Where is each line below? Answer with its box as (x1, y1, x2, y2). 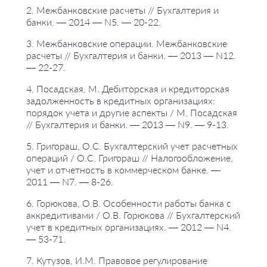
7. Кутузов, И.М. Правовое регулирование (26, 254, 207, 266)
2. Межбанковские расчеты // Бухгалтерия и (26, 4, 219, 15)
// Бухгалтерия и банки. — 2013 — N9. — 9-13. (26, 119, 229, 130)
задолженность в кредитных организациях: (26, 95, 215, 106)
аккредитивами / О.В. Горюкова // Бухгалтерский (26, 209, 240, 221)
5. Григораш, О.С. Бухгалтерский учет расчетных (26, 140, 238, 151)
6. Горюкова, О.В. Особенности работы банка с (26, 197, 231, 209)
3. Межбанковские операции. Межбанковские (26, 38, 227, 49)
